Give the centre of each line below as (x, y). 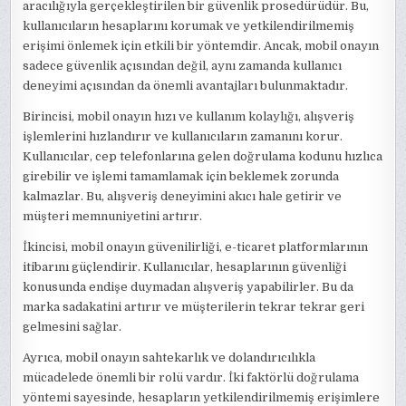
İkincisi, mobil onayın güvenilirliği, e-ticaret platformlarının (196, 246)
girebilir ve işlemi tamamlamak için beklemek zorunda (181, 176)
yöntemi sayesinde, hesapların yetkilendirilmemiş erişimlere (202, 397)
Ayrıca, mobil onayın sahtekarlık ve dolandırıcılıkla (169, 357)
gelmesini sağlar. (72, 326)
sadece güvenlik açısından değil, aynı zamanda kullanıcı (183, 65)
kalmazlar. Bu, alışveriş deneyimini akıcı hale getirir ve (183, 196)
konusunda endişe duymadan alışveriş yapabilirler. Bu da (188, 286)
